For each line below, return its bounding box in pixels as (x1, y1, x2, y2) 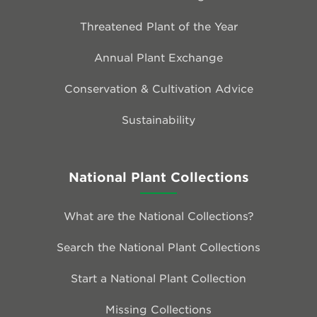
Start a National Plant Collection (71, 271, 246, 285)
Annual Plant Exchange (94, 50, 223, 64)
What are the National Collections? (63, 209, 254, 223)
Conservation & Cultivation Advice (64, 81, 253, 95)
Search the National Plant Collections (57, 240, 260, 254)
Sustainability (122, 112, 195, 126)
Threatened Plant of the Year (79, 18, 238, 33)
